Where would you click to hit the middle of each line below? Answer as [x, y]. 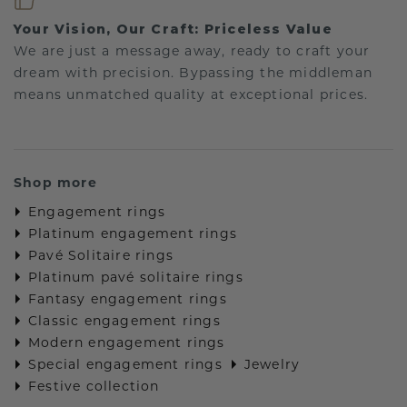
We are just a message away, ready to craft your [192, 51]
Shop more [55, 183]
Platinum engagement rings [133, 234]
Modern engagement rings [127, 343]
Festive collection [94, 387]
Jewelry [272, 365]
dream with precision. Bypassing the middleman [194, 73]
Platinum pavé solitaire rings [136, 278]
